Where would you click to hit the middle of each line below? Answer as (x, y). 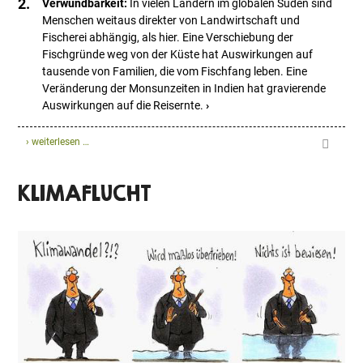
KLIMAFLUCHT (85, 193)
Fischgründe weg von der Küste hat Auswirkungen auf (178, 55)
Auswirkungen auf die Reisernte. (123, 106)
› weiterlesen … (58, 142)
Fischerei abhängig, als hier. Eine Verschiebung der (168, 38)
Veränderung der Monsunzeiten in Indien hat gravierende (184, 89)
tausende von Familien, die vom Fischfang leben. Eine (175, 72)
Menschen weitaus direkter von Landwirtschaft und (171, 21)
